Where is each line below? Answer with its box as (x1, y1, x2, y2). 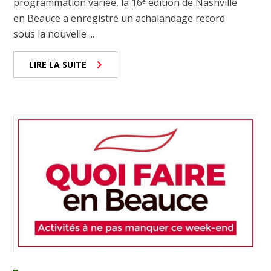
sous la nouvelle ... (13, 27, 95, 41)
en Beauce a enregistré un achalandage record (13, 11, 226, 25)
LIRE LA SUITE (29, 59, 87, 71)
